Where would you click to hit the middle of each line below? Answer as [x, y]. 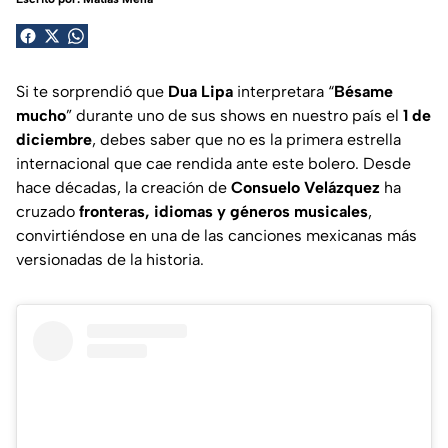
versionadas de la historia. [110, 259]
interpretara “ [283, 91]
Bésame [363, 91]
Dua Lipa [200, 91]
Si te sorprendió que [92, 91]
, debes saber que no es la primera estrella [246, 139]
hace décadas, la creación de [123, 187]
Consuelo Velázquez [305, 187]
